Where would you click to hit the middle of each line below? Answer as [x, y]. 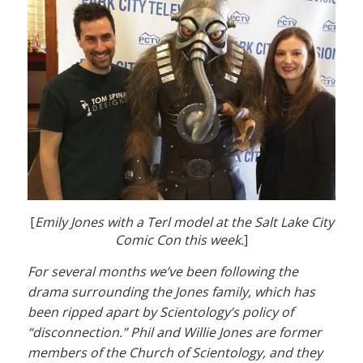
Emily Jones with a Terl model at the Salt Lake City [184, 222]
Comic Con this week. [179, 240]
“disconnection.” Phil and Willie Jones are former [175, 333]
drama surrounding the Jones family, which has [171, 292]
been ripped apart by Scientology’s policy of [160, 312]
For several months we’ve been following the [163, 272]
